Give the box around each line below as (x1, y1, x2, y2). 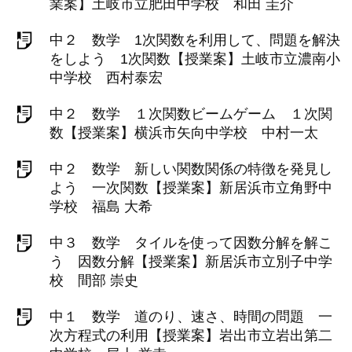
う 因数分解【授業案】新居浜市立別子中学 (49, 254, 332, 269)
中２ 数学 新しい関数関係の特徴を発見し (49, 161, 332, 177)
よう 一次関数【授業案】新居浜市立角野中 (49, 180, 332, 196)
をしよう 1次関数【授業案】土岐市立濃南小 (49, 51, 340, 67)
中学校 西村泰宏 (49, 70, 163, 86)
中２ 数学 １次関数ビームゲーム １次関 (49, 106, 332, 122)
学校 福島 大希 (49, 199, 152, 214)
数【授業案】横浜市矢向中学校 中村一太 (49, 125, 318, 141)
